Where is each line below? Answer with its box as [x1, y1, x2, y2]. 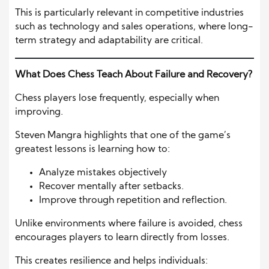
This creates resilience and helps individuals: [15, 256, 208, 267]
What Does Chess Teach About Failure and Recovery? [15, 70, 253, 80]
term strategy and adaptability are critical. [15, 36, 203, 46]
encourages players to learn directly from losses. [15, 233, 229, 243]
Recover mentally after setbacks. [39, 182, 184, 192]
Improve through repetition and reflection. [39, 196, 227, 206]
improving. [15, 107, 63, 118]
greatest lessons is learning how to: [15, 145, 170, 155]
